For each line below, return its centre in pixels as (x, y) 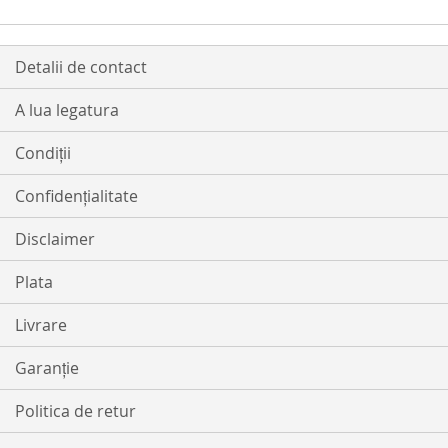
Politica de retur (75, 411)
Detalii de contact (81, 67)
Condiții (43, 153)
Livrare (41, 325)
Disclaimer (55, 239)
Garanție (47, 368)
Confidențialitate (76, 196)
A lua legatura (67, 110)
